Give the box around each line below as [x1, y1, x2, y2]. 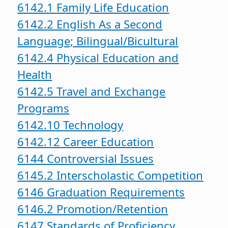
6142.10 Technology [17, 117, 124, 133]
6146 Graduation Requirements [17, 184, 185, 200]
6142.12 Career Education [17, 134, 154, 150]
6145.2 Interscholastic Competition [17, 167, 204, 183]
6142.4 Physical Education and [17, 50, 179, 66]
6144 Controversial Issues [17, 151, 154, 166]
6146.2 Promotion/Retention [17, 201, 168, 217]
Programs [17, 100, 70, 116]
